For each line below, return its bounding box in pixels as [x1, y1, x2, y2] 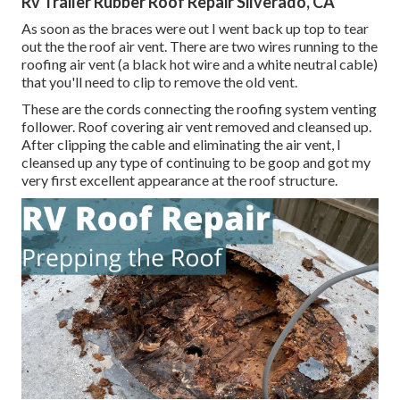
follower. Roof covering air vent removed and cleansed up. [21, 118, 371, 136]
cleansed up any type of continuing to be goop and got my [21, 154, 371, 171]
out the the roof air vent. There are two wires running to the [21, 37, 378, 55]
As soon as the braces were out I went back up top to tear [21, 20, 369, 37]
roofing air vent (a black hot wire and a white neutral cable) [21, 55, 378, 73]
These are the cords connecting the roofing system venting [21, 100, 377, 118]
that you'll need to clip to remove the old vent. [21, 73, 297, 91]
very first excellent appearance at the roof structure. [21, 171, 337, 189]
